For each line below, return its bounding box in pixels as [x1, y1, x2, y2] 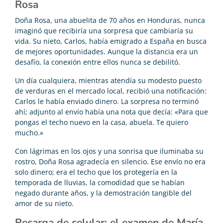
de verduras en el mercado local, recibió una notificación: [15, 86, 207, 96]
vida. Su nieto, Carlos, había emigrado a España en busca [15, 36, 207, 46]
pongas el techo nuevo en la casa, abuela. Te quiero [15, 117, 188, 127]
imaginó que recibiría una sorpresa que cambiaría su [15, 25, 193, 35]
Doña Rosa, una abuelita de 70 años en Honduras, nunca [15, 15, 205, 25]
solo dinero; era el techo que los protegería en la [15, 167, 177, 177]
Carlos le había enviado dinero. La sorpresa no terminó [15, 96, 199, 106]
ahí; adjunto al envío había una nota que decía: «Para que [15, 107, 208, 116]
